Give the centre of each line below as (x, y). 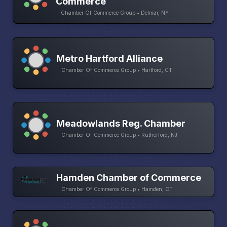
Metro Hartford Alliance (109, 59)
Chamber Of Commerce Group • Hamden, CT (117, 189)
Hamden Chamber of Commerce (129, 178)
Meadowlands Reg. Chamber (121, 124)
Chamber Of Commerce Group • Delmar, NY (115, 12)
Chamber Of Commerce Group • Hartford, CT (117, 70)
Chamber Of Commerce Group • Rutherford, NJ (119, 135)
